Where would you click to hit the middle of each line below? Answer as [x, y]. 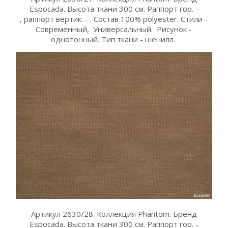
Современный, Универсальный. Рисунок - [114, 29]
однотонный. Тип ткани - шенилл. [114, 39]
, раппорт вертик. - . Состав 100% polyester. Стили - [114, 19]
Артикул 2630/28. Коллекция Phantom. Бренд [114, 214]
